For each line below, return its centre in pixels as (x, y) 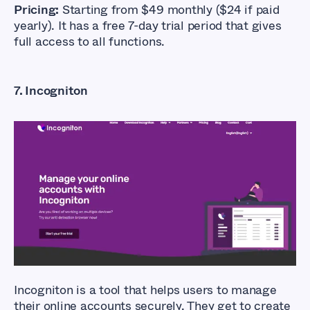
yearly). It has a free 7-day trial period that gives (148, 25)
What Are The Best (138, 168)
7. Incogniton (51, 90)
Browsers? (97, 218)
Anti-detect (102, 193)
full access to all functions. (90, 41)
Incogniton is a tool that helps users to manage (145, 290)
